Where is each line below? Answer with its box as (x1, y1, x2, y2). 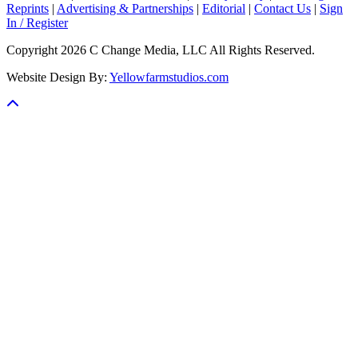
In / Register (6, 15, 68, 30)
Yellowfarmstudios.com (109, 70, 229, 84)
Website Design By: (6, 70, 109, 84)
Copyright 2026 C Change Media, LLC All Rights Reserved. (6, 42, 315, 57)
